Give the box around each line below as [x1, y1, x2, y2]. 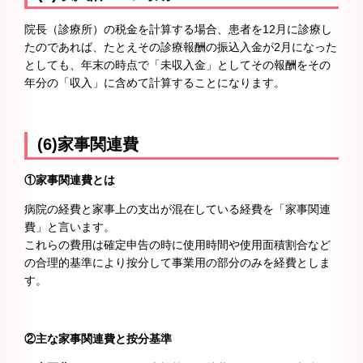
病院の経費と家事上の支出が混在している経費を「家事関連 [24, 203, 331, 216]
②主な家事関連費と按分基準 [24, 332, 172, 346]
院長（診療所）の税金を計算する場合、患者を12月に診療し [24, 23, 332, 36]
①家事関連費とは [24, 173, 115, 187]
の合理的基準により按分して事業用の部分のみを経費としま [24, 256, 331, 270]
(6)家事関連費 [37, 135, 139, 154]
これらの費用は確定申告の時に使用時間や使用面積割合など [24, 238, 331, 252]
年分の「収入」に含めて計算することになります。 [24, 76, 285, 90]
